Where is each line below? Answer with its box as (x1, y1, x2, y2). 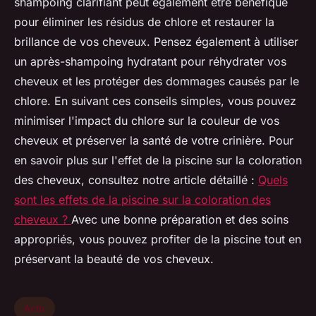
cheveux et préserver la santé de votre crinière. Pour (14, 133, 293, 148)
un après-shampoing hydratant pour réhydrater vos (14, 54, 286, 69)
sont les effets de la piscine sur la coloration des (14, 193, 271, 207)
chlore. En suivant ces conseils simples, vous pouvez (14, 94, 296, 109)
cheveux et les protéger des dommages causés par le (14, 74, 299, 89)
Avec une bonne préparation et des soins (71, 212, 288, 227)
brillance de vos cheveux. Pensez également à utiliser (14, 35, 298, 49)
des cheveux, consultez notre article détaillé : (14, 173, 258, 188)
